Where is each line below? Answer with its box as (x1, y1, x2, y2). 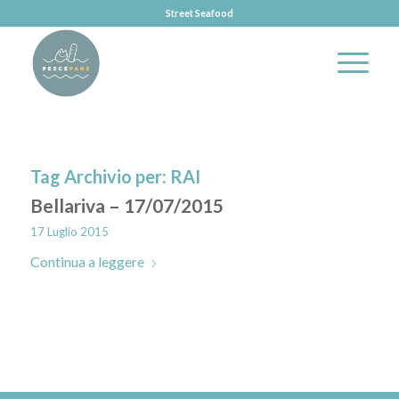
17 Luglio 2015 (29, 224, 109, 239)
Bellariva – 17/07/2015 (29, 194, 224, 216)
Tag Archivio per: (29, 166, 170, 187)
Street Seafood (165, 7, 233, 19)
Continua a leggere (29, 253, 144, 270)
